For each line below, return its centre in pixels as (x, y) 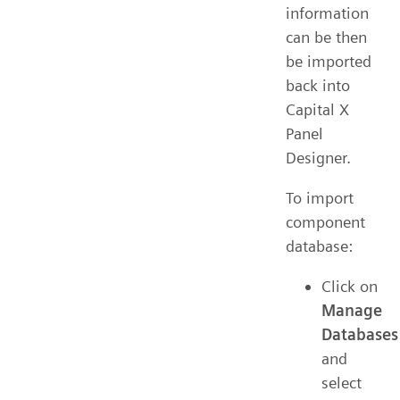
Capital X (317, 109)
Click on (350, 286)
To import (320, 197)
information (327, 12)
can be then (326, 37)
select (342, 382)
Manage (352, 310)
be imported (329, 61)
